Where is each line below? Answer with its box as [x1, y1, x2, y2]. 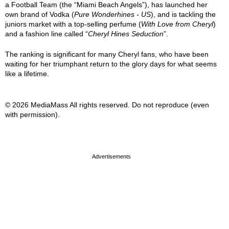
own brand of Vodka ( [5, 10, 74, 18]
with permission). [5, 110, 60, 119]
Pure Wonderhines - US [74, 10, 151, 18]
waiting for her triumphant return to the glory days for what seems [5, 60, 217, 68]
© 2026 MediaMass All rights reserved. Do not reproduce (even [5, 101, 209, 109]
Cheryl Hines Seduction [88, 30, 164, 38]
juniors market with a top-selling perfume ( [5, 20, 141, 28]
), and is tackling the [151, 10, 216, 18]
